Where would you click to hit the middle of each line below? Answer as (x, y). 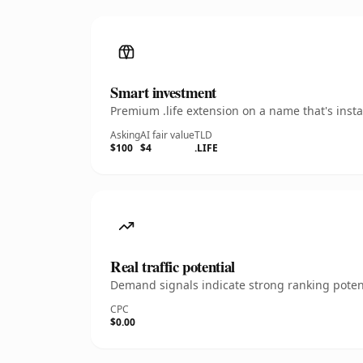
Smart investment (164, 92)
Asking (125, 135)
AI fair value (167, 135)
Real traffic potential (173, 266)
